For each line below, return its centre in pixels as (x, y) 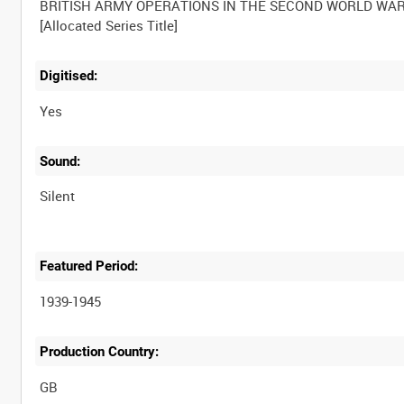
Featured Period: (89, 266)
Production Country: (100, 351)
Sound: (60, 161)
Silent (58, 196)
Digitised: (69, 75)
